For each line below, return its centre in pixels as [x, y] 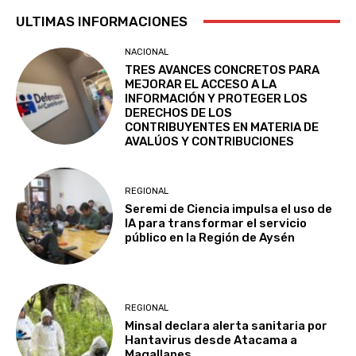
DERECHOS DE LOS [179, 112]
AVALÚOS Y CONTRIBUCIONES [210, 141]
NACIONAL [147, 52]
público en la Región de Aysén [210, 238]
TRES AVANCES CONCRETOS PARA [222, 70]
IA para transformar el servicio [216, 224]
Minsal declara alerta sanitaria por [226, 325]
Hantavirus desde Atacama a [211, 340]
